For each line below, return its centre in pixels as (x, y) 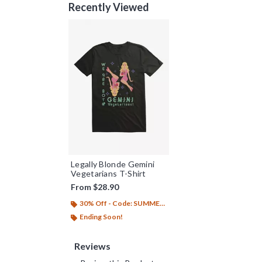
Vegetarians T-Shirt (108, 174)
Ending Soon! (101, 217)
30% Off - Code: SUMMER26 (120, 204)
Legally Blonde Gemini (113, 164)
